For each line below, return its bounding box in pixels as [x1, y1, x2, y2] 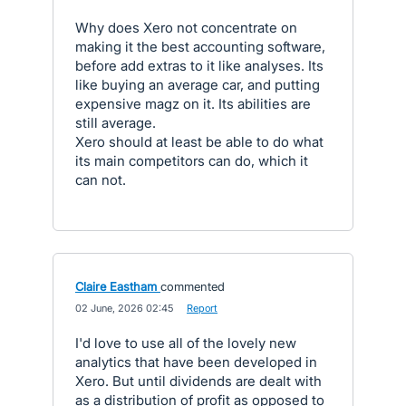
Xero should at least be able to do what [75, 133, 324, 150]
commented [160, 279, 225, 294]
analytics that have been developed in [75, 353, 317, 371]
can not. [75, 171, 126, 188]
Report [187, 302, 217, 314]
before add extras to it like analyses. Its [75, 57, 324, 74]
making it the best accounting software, [75, 38, 325, 55]
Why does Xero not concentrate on [75, 19, 297, 36]
